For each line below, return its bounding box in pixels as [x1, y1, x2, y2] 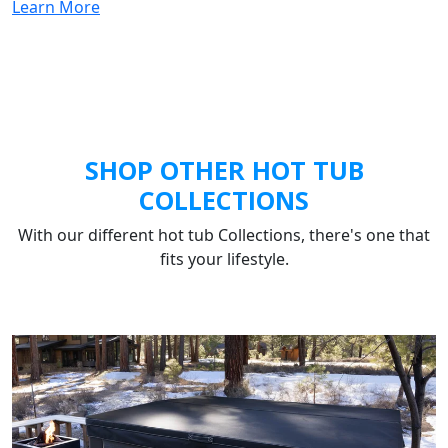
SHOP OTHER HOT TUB [84, 153, 364, 188]
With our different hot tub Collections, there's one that [18, 224, 430, 247]
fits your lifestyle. [159, 248, 289, 271]
